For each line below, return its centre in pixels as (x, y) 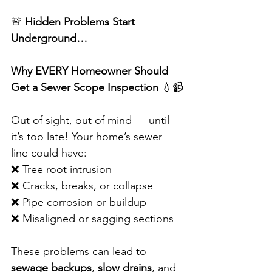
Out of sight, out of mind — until (92, 121)
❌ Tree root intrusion (61, 170)
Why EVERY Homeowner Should (91, 71)
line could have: (49, 153)
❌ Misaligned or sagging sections (92, 219)
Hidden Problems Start (81, 22)
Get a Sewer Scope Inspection (85, 88)
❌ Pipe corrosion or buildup (79, 202)
